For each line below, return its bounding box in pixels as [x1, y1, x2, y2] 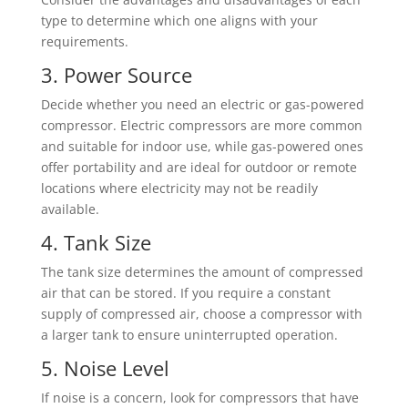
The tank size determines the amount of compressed [40, 263, 363, 280]
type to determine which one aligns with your [40, 12, 318, 29]
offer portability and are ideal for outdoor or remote [40, 158, 357, 176]
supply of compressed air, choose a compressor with [40, 305, 362, 322]
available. [40, 200, 99, 218]
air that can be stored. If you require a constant [40, 284, 331, 301]
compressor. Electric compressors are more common [40, 117, 362, 134]
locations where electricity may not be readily [40, 179, 318, 197]
